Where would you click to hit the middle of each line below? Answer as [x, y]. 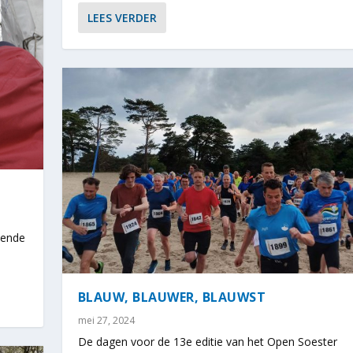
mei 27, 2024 [106, 320]
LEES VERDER [122, 17]
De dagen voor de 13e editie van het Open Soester [207, 341]
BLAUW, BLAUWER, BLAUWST [172, 297]
